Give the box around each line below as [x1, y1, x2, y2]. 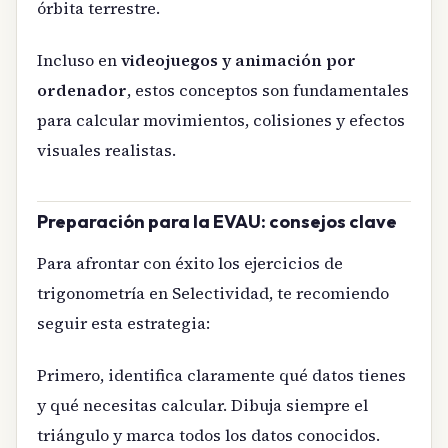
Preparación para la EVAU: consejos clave [37, 210, 397, 234]
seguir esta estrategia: [37, 311, 210, 334]
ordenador [37, 79, 127, 102]
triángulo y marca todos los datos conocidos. [37, 423, 380, 446]
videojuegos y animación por [121, 49, 356, 72]
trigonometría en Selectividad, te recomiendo [37, 281, 389, 304]
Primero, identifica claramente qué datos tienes [37, 363, 406, 386]
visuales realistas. [37, 139, 176, 162]
